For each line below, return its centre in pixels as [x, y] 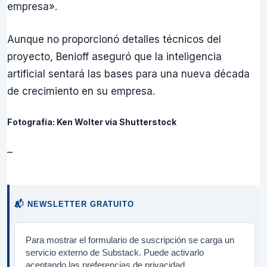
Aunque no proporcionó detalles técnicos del [114, 39]
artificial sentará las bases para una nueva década [128, 74]
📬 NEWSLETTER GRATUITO [74, 204]
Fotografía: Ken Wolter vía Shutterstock [92, 122]
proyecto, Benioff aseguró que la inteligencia [114, 56]
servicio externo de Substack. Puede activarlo [115, 253]
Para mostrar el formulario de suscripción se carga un [130, 240]
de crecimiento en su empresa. [81, 91]
